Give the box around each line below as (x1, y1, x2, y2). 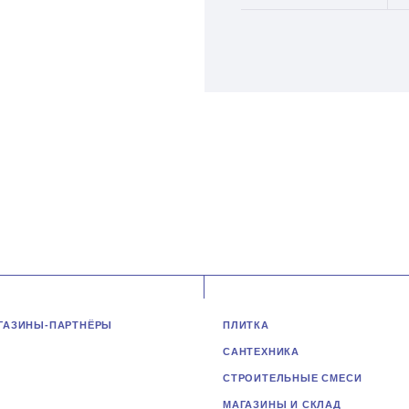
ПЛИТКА (223, 320, 269, 330)
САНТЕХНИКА (223, 346, 300, 357)
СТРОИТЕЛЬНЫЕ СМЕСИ (223, 372, 362, 383)
